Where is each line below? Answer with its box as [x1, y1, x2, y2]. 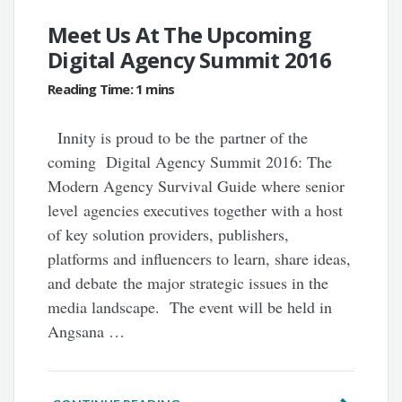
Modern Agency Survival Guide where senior [48, 175, 345, 197]
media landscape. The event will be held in [48, 296, 333, 319]
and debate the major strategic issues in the [48, 272, 329, 294]
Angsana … [48, 320, 126, 343]
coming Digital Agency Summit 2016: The [48, 151, 333, 173]
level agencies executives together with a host [48, 199, 344, 222]
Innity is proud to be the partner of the [48, 127, 309, 149]
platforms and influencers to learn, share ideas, [48, 248, 352, 270]
